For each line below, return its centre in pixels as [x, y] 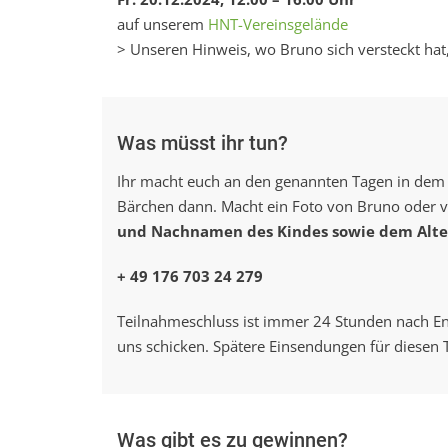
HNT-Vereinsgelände [278, 24]
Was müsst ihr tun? [202, 143]
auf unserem [162, 24]
